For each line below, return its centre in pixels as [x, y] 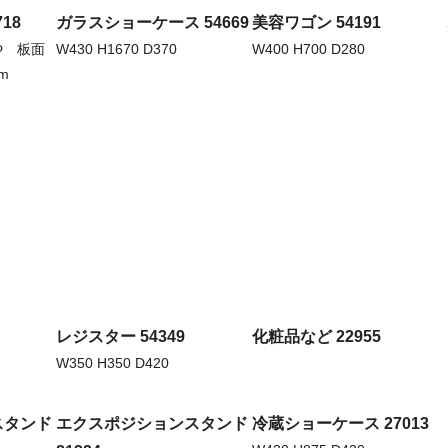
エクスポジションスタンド [152, 424]
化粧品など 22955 [316, 337]
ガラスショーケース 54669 [152, 22]
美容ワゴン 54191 [316, 22]
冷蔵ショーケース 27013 [340, 424]
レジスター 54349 [120, 337]
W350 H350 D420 [112, 363]
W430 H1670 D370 [116, 48]
